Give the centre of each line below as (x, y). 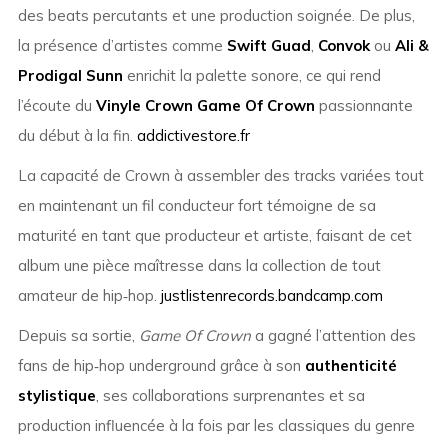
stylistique (56, 396)
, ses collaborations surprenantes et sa (230, 396)
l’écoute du (56, 106)
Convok (343, 46)
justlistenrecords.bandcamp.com (271, 296)
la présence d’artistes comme (122, 46)
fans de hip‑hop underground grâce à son (161, 366)
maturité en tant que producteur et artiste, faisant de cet (214, 236)
